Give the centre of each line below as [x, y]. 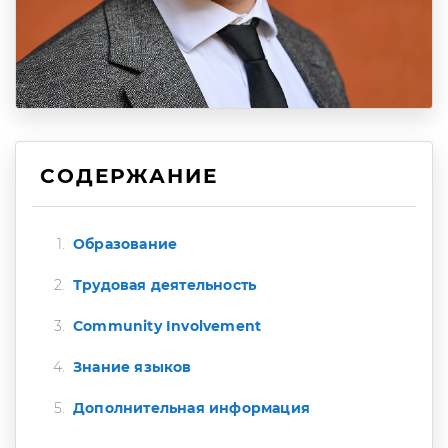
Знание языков [132, 367]
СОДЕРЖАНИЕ [129, 176]
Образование [125, 244]
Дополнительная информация [191, 408]
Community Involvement [167, 326]
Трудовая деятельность [167, 285]
